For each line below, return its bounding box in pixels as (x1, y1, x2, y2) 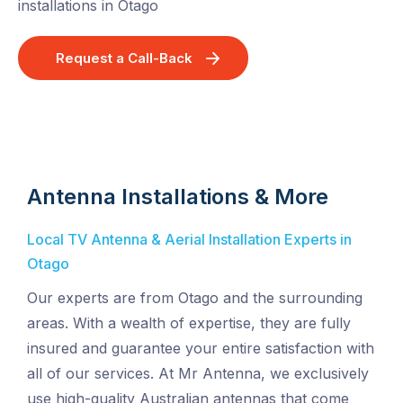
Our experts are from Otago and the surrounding (27, 289, 363, 308)
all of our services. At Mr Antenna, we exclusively (27, 364, 369, 383)
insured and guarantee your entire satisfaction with (27, 339, 374, 358)
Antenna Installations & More (27, 184, 328, 210)
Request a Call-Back (56, 49, 193, 67)
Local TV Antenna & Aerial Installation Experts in (27, 230, 352, 249)
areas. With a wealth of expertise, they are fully (27, 314, 351, 333)
